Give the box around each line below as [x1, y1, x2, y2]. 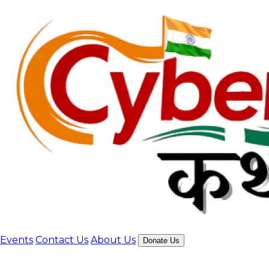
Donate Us [170, 236, 180, 245]
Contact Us [35, 234, 88, 246]
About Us [91, 234, 136, 246]
